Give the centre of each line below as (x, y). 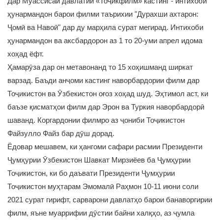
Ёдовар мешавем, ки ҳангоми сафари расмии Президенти (105, 147)
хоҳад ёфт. (27, 54)
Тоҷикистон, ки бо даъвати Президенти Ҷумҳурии (91, 173)
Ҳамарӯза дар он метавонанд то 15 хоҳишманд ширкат (100, 67)
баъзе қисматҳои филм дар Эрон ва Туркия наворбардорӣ (106, 107)
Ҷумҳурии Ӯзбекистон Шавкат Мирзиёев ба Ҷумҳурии (99, 160)
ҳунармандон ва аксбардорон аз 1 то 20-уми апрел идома (105, 41)
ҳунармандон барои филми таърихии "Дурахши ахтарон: (103, 14)
